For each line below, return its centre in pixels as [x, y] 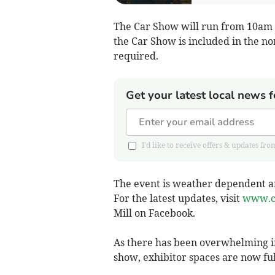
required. [136, 56]
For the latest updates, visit [178, 198]
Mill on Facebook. [154, 213]
